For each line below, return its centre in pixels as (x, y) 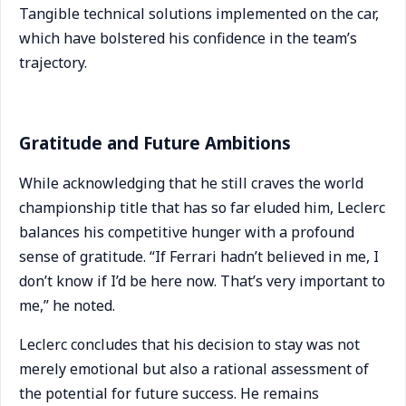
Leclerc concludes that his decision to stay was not (189, 344)
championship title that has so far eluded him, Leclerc (202, 208)
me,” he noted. (67, 305)
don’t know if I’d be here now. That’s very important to (202, 281)
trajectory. (53, 63)
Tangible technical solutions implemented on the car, (199, 14)
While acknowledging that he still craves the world (191, 183)
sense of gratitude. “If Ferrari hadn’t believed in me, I (199, 256)
